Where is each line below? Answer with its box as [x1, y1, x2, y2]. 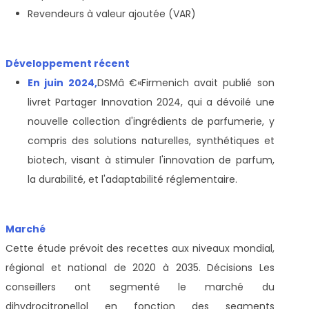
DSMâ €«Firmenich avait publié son [97, 75, 275, 90]
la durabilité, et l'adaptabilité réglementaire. [28, 172, 237, 186]
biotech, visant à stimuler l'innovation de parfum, [28, 152, 275, 167]
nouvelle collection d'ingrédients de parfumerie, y [28, 114, 275, 128]
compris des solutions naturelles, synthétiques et [28, 133, 275, 148]
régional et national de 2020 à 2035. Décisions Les [6, 260, 275, 275]
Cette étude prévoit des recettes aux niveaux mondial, [6, 241, 275, 255]
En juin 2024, [28, 75, 97, 90]
